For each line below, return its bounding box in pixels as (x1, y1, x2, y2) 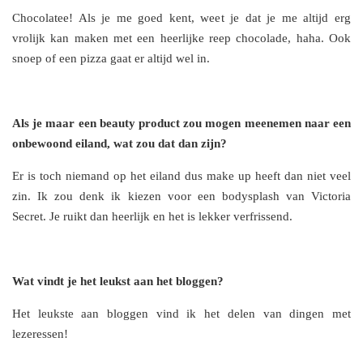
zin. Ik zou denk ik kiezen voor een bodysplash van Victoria (12, 190, 351, 203)
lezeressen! (12, 327, 68, 341)
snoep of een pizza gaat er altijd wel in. (12, 52, 210, 66)
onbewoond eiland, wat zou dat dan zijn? (12, 137, 227, 151)
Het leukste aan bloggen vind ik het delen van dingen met (12, 307, 351, 321)
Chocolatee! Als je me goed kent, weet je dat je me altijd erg (12, 11, 351, 25)
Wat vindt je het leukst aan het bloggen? (12, 275, 224, 288)
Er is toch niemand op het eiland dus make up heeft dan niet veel (12, 169, 351, 183)
